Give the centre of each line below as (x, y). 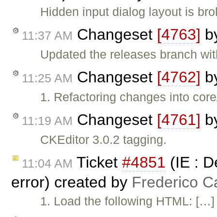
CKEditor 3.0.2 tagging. (104, 139)
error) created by (71, 182)
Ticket (97, 162)
